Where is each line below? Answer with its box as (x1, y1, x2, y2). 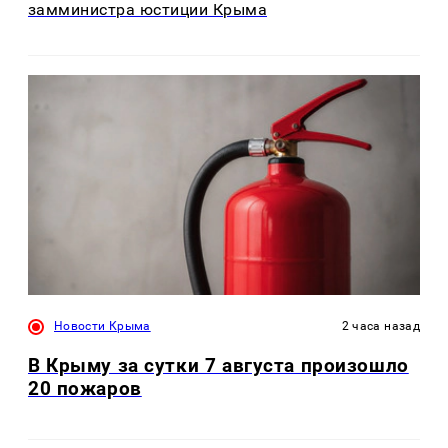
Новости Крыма (54, 318, 151, 333)
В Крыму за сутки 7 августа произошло (28, 354, 409, 378)
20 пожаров (28, 377, 142, 401)
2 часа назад (341, 318, 420, 333)
